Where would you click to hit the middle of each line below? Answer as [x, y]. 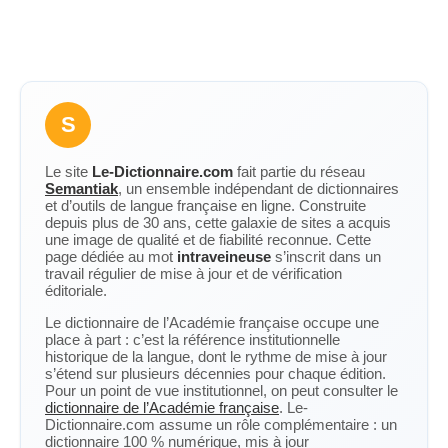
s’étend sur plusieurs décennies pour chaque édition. [215, 373]
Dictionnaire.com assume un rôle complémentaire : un [221, 424]
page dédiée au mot [111, 256]
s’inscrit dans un [326, 256]
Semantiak [81, 188]
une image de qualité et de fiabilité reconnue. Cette [208, 239]
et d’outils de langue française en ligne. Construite [205, 205]
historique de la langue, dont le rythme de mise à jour [216, 356]
